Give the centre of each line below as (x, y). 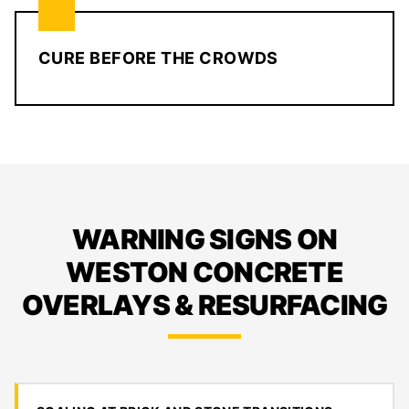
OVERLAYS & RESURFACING (204, 305)
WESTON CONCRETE (204, 272)
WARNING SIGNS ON (204, 239)
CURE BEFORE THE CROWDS (158, 58)
